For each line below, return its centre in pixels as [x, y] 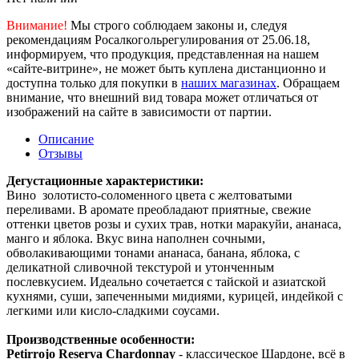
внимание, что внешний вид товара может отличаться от [162, 97]
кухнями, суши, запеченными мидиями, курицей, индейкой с [175, 296]
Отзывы [61, 153]
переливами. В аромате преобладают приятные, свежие [159, 209]
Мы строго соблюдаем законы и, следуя [177, 25]
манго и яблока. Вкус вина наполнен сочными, [136, 238]
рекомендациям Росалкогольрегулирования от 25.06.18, [158, 39]
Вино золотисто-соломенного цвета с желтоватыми [149, 195]
